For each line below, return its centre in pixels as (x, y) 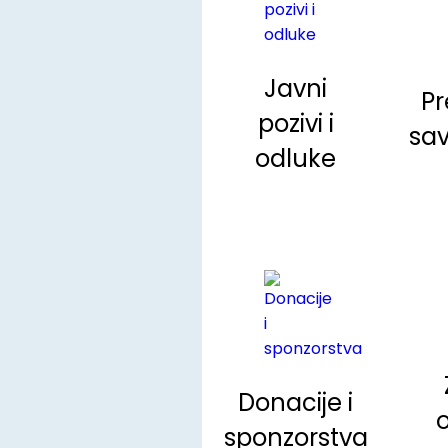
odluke (296, 159)
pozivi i (295, 124)
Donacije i (296, 403)
